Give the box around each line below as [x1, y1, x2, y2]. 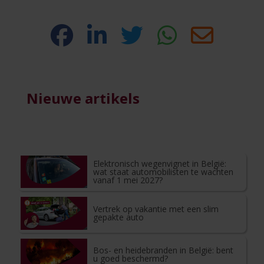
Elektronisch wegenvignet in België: [93, 157, 227, 169]
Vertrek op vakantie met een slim [93, 203, 219, 214]
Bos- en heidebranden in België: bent [93, 245, 234, 256]
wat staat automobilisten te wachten [93, 166, 234, 177]
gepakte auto [93, 211, 144, 223]
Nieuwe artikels [27, 88, 140, 108]
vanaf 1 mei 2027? [93, 174, 163, 186]
